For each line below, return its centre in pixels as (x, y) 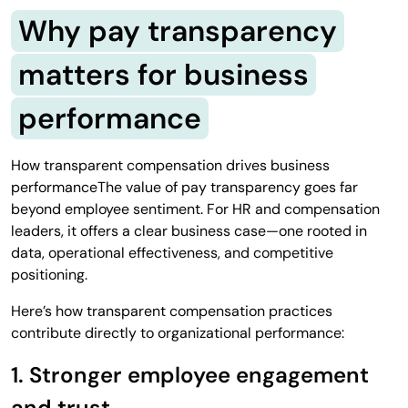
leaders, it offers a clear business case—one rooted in (189, 230)
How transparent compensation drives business (170, 165)
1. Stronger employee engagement (190, 374)
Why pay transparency (178, 31)
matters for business (163, 74)
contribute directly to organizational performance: (178, 332)
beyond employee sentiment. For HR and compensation (195, 209)
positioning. (49, 274)
